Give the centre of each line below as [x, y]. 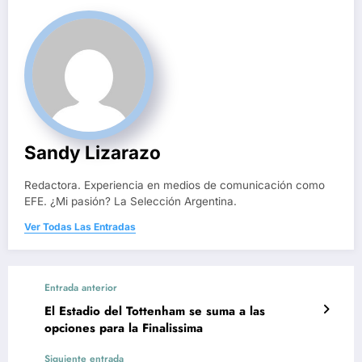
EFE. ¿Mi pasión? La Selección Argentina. [130, 202]
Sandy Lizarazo [93, 153]
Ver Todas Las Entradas [80, 227]
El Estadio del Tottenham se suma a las [155, 311]
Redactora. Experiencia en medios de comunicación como [175, 185]
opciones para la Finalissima [124, 328]
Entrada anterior [81, 288]
